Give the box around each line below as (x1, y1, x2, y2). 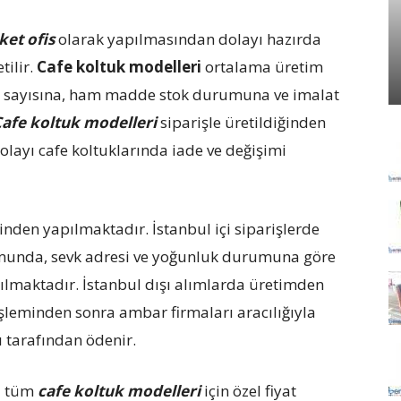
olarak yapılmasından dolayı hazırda (55, 29, 321, 49)
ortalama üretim (201, 56, 323, 77)
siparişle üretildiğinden (157, 112, 326, 132)
